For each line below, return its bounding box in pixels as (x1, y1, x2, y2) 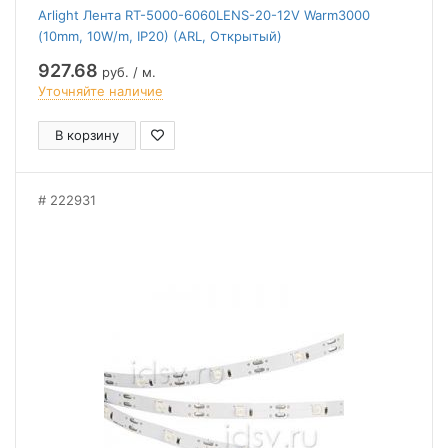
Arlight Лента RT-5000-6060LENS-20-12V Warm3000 (38, 7, 370, 23)
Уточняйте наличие (38, 83, 163, 99)
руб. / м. (98, 64, 156, 80)
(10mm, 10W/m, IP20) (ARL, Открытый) (38, 28, 282, 44)
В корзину (55, 127, 119, 143)
